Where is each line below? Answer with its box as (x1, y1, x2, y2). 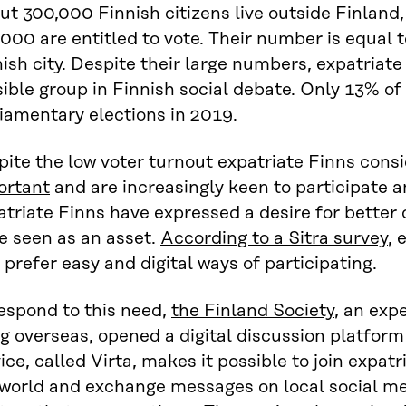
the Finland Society (171, 301, 334, 321)
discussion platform (237, 326, 404, 346)
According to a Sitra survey (160, 228, 388, 248)
